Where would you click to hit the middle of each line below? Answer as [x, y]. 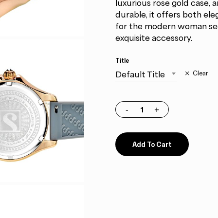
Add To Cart [152, 144]
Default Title [140, 74]
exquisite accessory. [154, 38]
